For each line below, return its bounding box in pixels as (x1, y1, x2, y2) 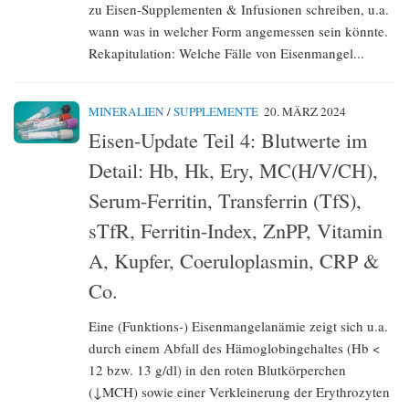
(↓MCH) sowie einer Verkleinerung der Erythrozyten (89, 382, 390, 401)
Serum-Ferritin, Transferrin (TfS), (89, 185, 362, 214)
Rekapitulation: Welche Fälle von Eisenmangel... (89, 44, 364, 62)
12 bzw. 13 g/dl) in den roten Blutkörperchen (89, 360, 346, 379)
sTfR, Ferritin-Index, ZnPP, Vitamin (89, 215, 383, 244)
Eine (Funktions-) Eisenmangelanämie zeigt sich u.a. (89, 316, 388, 335)
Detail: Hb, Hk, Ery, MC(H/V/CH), (89, 155, 378, 184)
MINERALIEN (89, 103, 164, 120)
